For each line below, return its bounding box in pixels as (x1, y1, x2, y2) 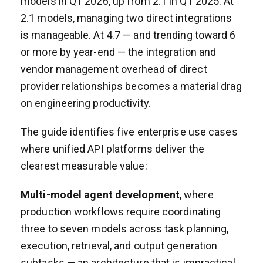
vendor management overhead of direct (21, 62, 207, 75)
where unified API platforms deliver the (21, 142, 204, 155)
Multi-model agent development (21, 188, 180, 201)
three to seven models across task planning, (21, 222, 229, 235)
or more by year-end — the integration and (21, 45, 217, 58)
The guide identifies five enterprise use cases (21, 125, 238, 138)
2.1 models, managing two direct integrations (21, 11, 232, 24)
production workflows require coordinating (21, 205, 221, 218)
